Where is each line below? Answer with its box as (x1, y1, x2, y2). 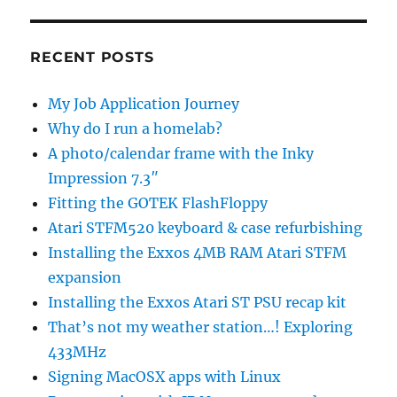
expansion (48, 269, 122, 286)
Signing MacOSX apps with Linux (48, 368, 282, 385)
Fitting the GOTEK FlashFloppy (48, 194, 269, 212)
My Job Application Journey (48, 95, 240, 113)
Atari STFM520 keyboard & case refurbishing (48, 219, 363, 237)
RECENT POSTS (30, 49, 154, 66)
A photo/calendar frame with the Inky (48, 144, 315, 162)
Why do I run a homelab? (48, 120, 223, 137)
